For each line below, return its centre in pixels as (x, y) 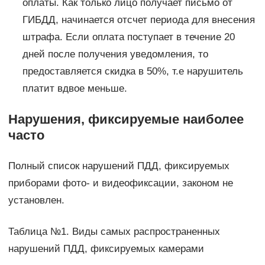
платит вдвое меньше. (75, 88)
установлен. (36, 200)
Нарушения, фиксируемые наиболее (126, 119)
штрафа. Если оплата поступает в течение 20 (128, 37)
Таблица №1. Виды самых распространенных (114, 231)
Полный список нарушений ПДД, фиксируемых (119, 166)
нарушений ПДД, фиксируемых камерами (106, 248)
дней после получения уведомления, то (115, 54)
